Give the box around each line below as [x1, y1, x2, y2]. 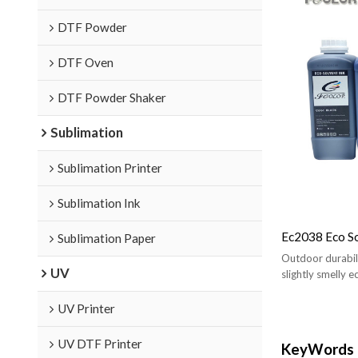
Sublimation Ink [57, 195, 141, 210]
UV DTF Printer [57, 336, 142, 351]
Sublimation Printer [57, 160, 162, 175]
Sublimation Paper [57, 230, 156, 245]
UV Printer [57, 300, 115, 316]
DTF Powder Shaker [57, 89, 166, 105]
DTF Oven [57, 54, 113, 70]
